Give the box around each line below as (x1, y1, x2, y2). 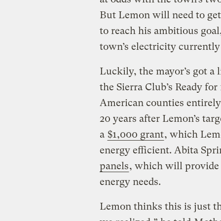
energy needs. (99, 176, 161, 188)
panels (99, 160, 129, 172)
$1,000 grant (107, 129, 164, 141)
